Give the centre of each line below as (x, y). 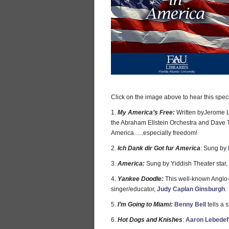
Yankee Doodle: (141, 179)
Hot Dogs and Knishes (150, 220)
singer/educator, (134, 189)
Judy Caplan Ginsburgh (191, 189)
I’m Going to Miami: (145, 204)
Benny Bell (190, 204)
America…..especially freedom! (154, 133)
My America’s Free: (146, 112)
